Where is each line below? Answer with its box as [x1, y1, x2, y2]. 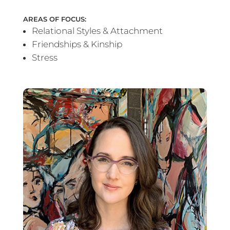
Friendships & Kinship [31, 39, 122, 49]
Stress [31, 52, 57, 63]
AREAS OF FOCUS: [23, 14, 86, 23]
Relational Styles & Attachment [31, 25, 163, 36]
